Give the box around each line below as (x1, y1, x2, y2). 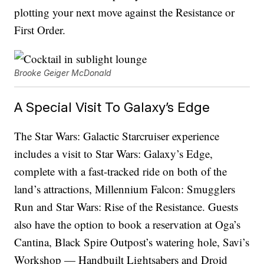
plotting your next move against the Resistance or (14, 5, 235, 20)
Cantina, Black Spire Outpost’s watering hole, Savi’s (14, 235, 250, 250)
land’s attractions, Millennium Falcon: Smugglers (14, 181, 236, 197)
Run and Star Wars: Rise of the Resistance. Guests (14, 199, 239, 214)
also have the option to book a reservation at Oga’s (14, 217, 241, 232)
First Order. (14, 22, 66, 38)
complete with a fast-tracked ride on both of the (14, 164, 227, 179)
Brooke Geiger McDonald (14, 68, 112, 78)
